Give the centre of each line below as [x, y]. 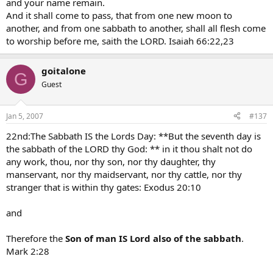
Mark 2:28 [28, 251]
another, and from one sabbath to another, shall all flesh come [136, 28]
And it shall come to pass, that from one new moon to [119, 15]
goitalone [64, 71]
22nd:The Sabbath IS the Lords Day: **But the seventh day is [133, 136]
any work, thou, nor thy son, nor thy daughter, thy [111, 161]
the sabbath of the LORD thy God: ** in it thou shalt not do [129, 148]
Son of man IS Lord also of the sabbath [153, 238]
